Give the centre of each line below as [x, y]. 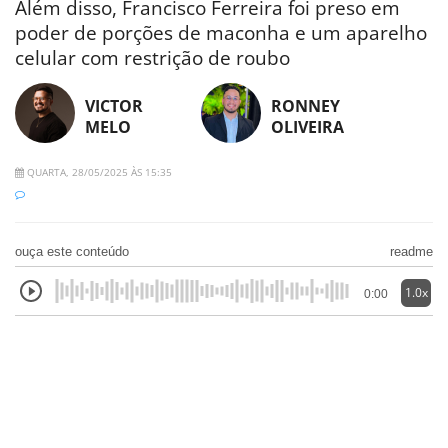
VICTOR [114, 105]
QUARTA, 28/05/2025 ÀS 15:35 [98, 171]
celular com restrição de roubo [152, 57]
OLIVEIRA [307, 126]
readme [411, 251]
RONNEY [305, 105]
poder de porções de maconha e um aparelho [221, 32]
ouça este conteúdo [72, 251]
